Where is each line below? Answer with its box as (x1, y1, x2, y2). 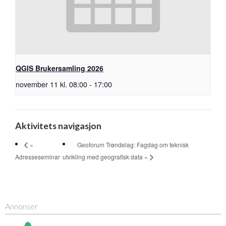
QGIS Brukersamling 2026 (16, 63, 103, 74)
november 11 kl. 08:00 (16, 79, 87, 90)
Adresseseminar (15, 152, 60, 161)
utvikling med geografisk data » (63, 152, 148, 161)
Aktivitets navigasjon (15, 120, 101, 132)
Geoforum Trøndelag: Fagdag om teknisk (77, 140, 189, 149)
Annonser (5, 201, 38, 211)
